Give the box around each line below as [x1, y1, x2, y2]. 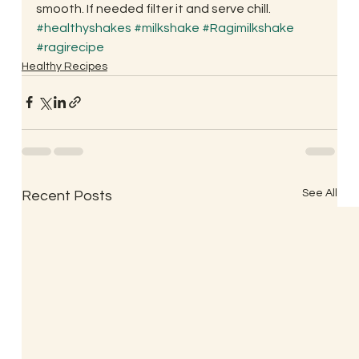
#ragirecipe [35, 40, 104, 54]
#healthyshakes [35, 21, 131, 34]
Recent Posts [21, 188, 112, 204]
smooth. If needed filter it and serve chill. [35, 2, 271, 15]
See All [302, 187, 338, 199]
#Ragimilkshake [201, 21, 294, 34]
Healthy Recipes [21, 60, 107, 72]
